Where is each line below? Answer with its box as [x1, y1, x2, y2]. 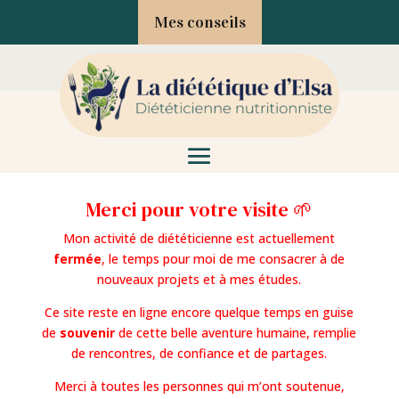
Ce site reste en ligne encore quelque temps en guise [45, 303, 354, 321]
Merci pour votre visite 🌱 [85, 195, 313, 223]
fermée [53, 249, 102, 267]
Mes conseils [153, 12, 246, 32]
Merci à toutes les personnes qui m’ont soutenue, [53, 377, 345, 395]
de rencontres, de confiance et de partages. [71, 344, 328, 362]
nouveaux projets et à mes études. [97, 270, 302, 288]
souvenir [60, 323, 116, 341]
